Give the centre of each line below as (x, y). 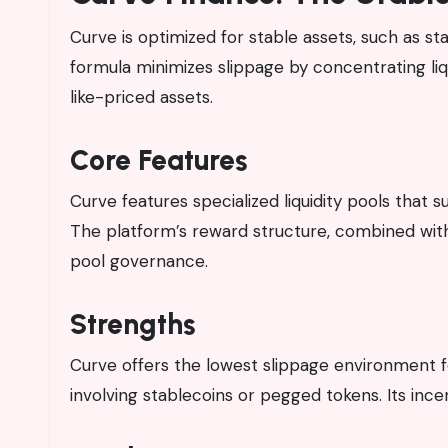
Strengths (133, 323)
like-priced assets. (141, 96)
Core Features (159, 159)
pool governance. (139, 260)
